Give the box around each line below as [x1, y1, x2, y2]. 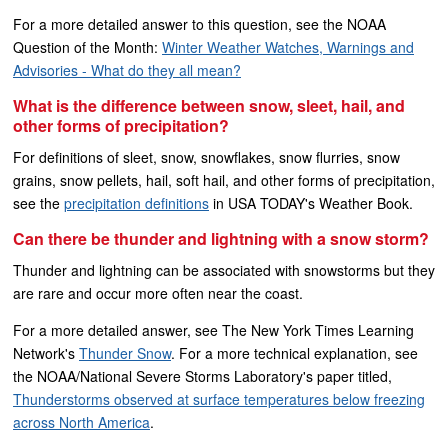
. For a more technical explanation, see [171, 343, 418, 363]
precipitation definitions [64, 193, 209, 213]
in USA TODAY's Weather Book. [209, 193, 413, 213]
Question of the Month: [13, 37, 162, 57]
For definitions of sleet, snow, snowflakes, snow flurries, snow [13, 147, 400, 167]
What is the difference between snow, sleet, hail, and [13, 94, 405, 117]
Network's [13, 343, 79, 363]
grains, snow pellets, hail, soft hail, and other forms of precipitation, [13, 170, 435, 190]
